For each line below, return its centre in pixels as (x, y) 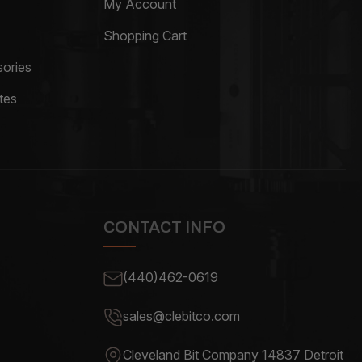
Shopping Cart (145, 35)
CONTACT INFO (165, 227)
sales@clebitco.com (182, 316)
